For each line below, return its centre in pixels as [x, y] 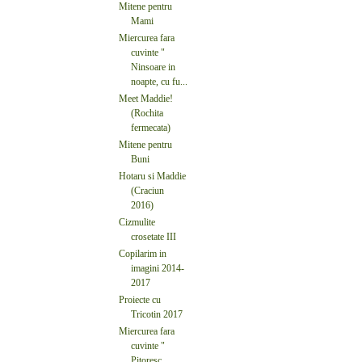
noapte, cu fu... [159, 81]
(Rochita [147, 113]
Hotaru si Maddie [152, 176]
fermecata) [151, 127]
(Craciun [147, 190]
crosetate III [154, 236]
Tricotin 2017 [157, 314]
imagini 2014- [158, 268]
